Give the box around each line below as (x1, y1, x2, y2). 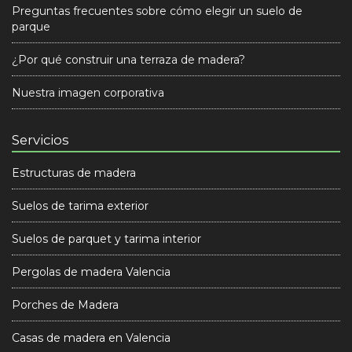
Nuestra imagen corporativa (12, 86, 164, 100)
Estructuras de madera (12, 166, 136, 180)
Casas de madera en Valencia (12, 331, 170, 345)
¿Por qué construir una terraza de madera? (12, 53, 245, 67)
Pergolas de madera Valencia (12, 265, 170, 279)
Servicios (12, 132, 69, 148)
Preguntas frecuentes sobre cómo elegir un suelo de (12, 4, 302, 18)
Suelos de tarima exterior (12, 199, 148, 213)
